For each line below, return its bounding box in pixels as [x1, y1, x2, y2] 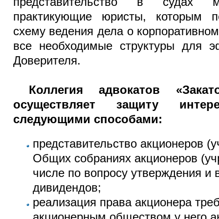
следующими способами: [13, 112, 162, 126]
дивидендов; [32, 181, 101, 194]
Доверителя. [13, 54, 81, 67]
